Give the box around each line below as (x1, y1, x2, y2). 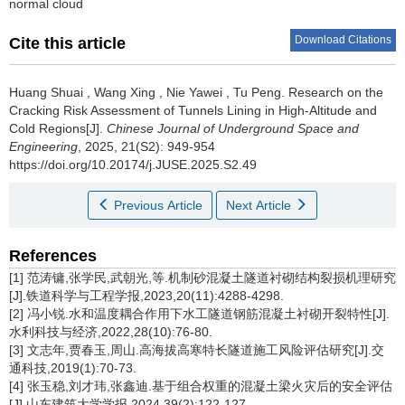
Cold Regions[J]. (9, 121, 107, 136)
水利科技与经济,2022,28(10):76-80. (9, 325, 212, 339)
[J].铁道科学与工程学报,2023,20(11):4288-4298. (9, 288, 284, 303)
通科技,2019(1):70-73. (9, 361, 137, 375)
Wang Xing (94, 85, 155, 99)
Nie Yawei (166, 85, 226, 99)
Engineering (9, 139, 78, 154)
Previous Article (114, 198, 202, 212)
